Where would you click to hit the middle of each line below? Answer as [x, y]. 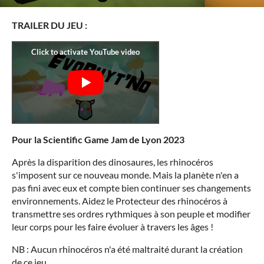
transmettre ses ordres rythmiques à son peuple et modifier [131, 213]
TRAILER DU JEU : [49, 25]
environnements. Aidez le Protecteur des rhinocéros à [120, 200]
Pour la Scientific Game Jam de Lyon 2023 [98, 139]
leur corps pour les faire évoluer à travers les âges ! [113, 226]
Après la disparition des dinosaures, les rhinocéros [113, 161]
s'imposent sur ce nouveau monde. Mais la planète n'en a [125, 174]
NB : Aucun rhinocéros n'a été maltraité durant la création [127, 249]
